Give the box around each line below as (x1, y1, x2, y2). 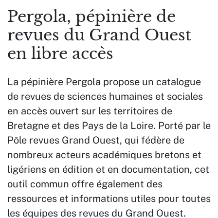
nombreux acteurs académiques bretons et (7, 149, 201, 161)
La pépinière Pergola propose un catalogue (7, 76, 201, 88)
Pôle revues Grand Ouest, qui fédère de (7, 134, 184, 146)
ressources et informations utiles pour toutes (7, 193, 211, 204)
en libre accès (7, 44, 113, 63)
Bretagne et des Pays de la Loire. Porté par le (7, 120, 211, 131)
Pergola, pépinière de (7, 7, 176, 26)
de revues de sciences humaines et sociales (7, 91, 203, 102)
